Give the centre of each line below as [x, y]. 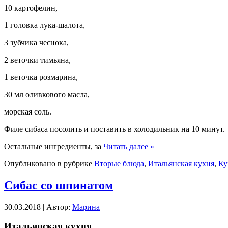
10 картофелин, [31, 8]
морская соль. [28, 111]
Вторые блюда [119, 163]
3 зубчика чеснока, [36, 42]
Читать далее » [129, 146]
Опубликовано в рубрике [49, 163]
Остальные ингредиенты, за [54, 146]
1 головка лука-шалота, [45, 25]
